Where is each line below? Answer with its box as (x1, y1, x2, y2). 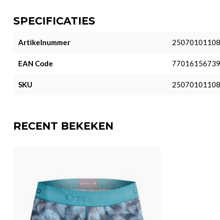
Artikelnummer (18, 38, 70, 47)
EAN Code (18, 59, 53, 68)
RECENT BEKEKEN (13, 120, 113, 132)
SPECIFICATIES (13, 15, 95, 27)
